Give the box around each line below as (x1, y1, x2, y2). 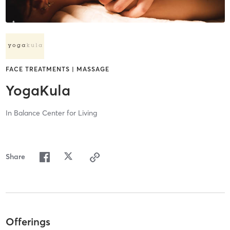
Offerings (5, 215, 50, 228)
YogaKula (5, 82, 70, 100)
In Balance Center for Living (5, 108, 97, 118)
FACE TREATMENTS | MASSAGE (5, 65, 109, 73)
